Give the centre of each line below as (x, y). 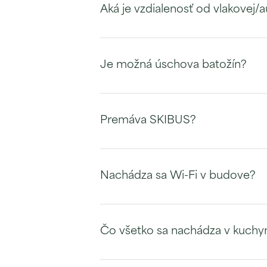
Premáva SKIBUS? (148, 121)
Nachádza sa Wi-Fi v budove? (178, 176)
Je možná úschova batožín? (173, 65)
